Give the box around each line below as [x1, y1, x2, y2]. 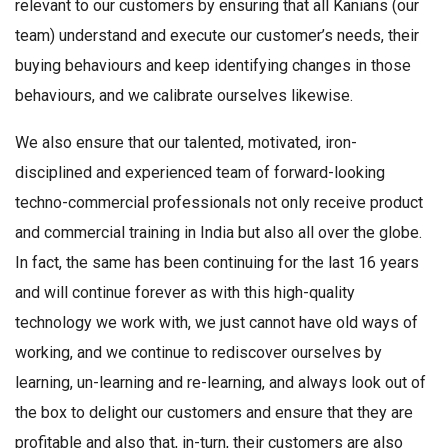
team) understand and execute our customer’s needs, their [15, 26, 419, 46]
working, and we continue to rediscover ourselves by [15, 343, 382, 363]
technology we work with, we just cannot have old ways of [15, 313, 418, 333]
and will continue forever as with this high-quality [15, 283, 355, 303]
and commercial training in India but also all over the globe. [15, 223, 422, 243]
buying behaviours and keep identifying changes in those [15, 56, 411, 76]
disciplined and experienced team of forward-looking [15, 163, 385, 183]
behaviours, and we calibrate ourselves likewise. [15, 86, 353, 106]
